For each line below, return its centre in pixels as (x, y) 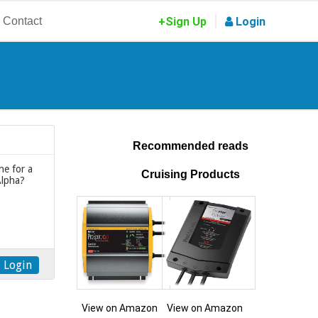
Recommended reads (190, 146)
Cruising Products (190, 174)
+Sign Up (182, 22)
